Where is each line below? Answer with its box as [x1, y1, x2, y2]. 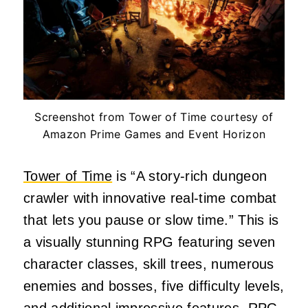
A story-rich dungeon [135, 168, 267, 184]
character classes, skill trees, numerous [23, 256, 274, 272]
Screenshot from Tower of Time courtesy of [34, 110, 274, 124]
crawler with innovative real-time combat [23, 190, 277, 206]
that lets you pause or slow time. [23, 212, 229, 228]
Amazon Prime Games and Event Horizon [42, 127, 266, 142]
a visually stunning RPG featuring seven [23, 234, 276, 250]
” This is [228, 212, 279, 228]
